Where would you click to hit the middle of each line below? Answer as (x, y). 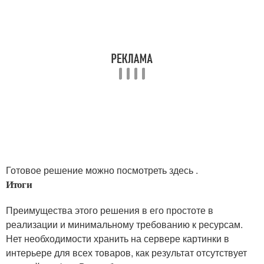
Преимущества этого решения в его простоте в (110, 210)
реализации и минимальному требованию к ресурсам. (124, 224)
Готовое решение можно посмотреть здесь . (102, 170)
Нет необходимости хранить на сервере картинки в (118, 238)
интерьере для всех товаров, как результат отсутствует (126, 253)
